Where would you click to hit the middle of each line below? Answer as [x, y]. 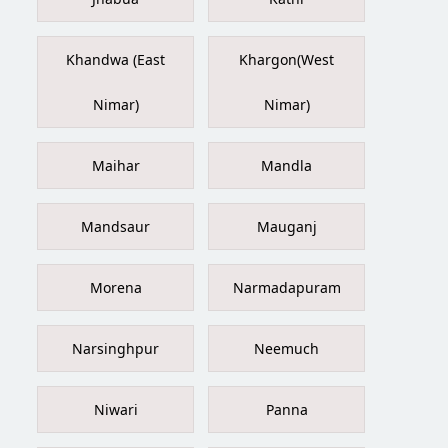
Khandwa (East [116, 59]
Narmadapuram [286, 287]
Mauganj [286, 226]
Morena [115, 287]
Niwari [115, 409]
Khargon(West [287, 59]
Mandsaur [116, 226]
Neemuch [287, 348]
